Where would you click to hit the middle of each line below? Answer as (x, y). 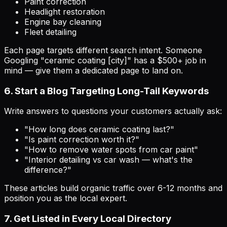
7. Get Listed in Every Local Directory (88, 218)
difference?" (48, 170)
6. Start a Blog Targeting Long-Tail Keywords (106, 91)
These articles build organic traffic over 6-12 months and (113, 188)
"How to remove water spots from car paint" (111, 150)
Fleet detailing (50, 32)
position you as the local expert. (66, 198)
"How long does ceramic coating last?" (99, 129)
